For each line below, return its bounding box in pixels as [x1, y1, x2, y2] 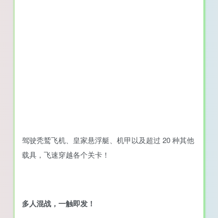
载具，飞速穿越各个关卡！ [22, 149, 109, 160]
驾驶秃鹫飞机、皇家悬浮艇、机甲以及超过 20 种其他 [22, 135, 194, 145]
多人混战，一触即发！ [22, 198, 95, 209]
